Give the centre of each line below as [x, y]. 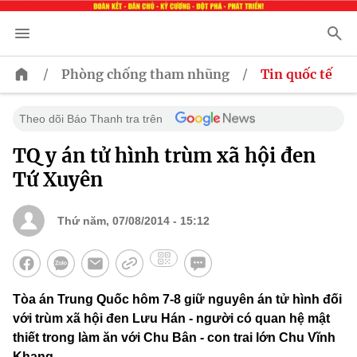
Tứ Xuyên [58, 180]
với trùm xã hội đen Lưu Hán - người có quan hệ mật [171, 319]
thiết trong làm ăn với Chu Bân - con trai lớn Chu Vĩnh [174, 338]
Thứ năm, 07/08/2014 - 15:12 [133, 221]
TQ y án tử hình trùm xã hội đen [164, 156]
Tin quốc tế [296, 75]
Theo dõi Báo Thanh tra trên [91, 119]
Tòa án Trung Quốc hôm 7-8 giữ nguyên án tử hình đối [177, 300]
